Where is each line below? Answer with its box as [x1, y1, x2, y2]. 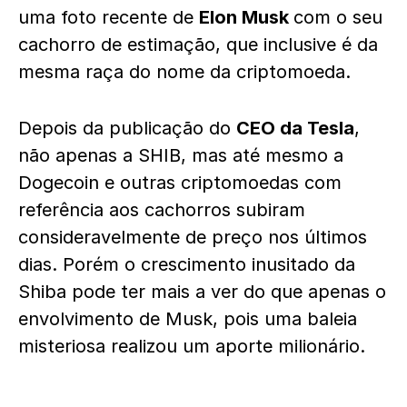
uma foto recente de [18, 6, 199, 28]
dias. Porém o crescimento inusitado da [18, 253, 355, 275]
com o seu [293, 6, 382, 28]
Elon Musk [199, 6, 293, 28]
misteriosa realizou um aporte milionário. [18, 335, 365, 357]
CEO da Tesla [236, 117, 354, 139]
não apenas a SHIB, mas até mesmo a [18, 144, 343, 166]
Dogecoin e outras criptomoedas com [18, 172, 342, 194]
